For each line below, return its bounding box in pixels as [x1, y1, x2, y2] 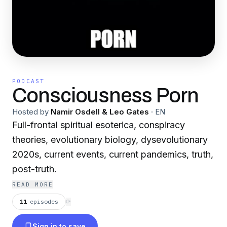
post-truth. [12, 164, 57, 174]
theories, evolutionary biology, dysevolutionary [12, 134, 208, 145]
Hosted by [12, 107, 49, 117]
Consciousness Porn [12, 85, 199, 106]
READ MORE [12, 181, 53, 188]
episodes [30, 198, 58, 205]
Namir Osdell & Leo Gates [51, 107, 149, 117]
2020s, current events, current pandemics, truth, [12, 149, 213, 160]
